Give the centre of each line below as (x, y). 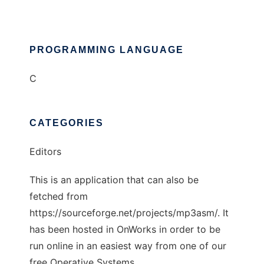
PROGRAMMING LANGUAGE (107, 50)
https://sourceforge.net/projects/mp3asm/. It (129, 213)
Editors (45, 152)
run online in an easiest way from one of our (128, 246)
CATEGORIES (67, 123)
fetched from (59, 197)
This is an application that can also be (114, 180)
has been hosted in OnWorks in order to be (125, 230)
